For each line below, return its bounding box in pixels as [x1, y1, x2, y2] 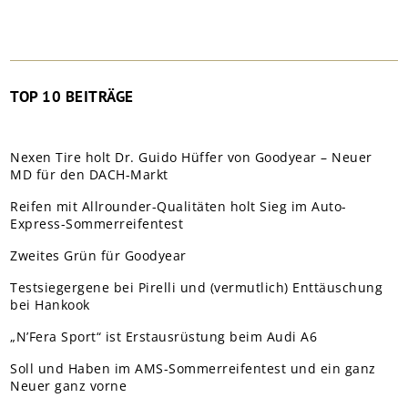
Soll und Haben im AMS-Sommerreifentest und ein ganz [10, 359, 376, 377]
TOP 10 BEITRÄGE [10, 87, 134, 107]
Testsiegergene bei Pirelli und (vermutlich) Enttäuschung [10, 278, 383, 296]
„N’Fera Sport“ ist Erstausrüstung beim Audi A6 [10, 327, 318, 345]
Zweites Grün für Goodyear [10, 246, 187, 264]
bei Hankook [10, 295, 90, 313]
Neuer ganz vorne [10, 376, 127, 394]
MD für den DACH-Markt [10, 165, 168, 183]
